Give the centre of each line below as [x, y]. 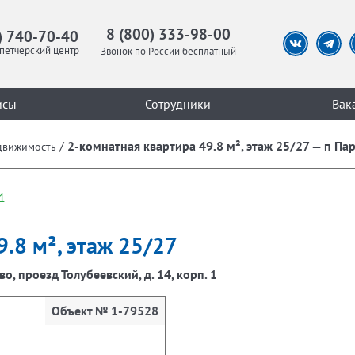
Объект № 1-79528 [105, 311]
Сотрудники [177, 103]
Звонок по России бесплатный [168, 52]
